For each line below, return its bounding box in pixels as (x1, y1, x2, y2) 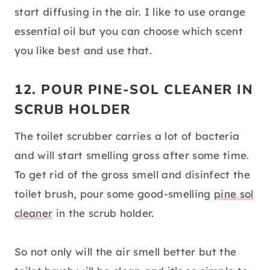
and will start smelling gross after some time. (14, 149, 250, 162)
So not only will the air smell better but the (14, 245, 237, 259)
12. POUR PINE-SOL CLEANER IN (14, 81, 253, 99)
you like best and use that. (14, 44, 152, 57)
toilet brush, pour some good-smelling (14, 187, 214, 201)
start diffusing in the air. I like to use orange (14, 5, 246, 19)
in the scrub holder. (52, 207, 154, 220)
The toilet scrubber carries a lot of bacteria (14, 130, 240, 143)
